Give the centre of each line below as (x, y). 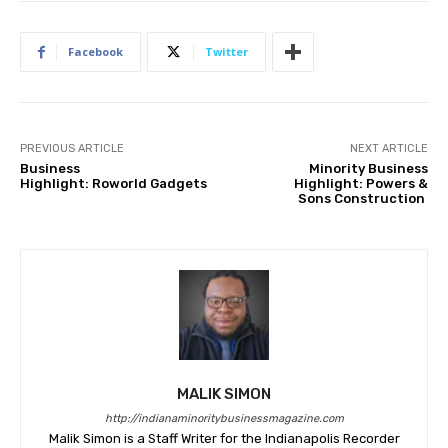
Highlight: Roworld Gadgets (113, 184)
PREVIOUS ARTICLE (72, 149)
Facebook (95, 52)
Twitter (226, 52)
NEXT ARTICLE (388, 149)
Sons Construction (362, 199)
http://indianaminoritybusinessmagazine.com (224, 419)
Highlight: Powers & (360, 184)
